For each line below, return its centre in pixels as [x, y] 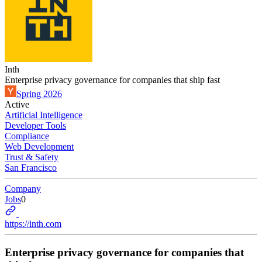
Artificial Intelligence [44, 115]
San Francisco [31, 168]
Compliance [27, 136]
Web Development [39, 146]
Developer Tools [35, 125]
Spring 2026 [39, 94]
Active [17, 104]
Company [23, 189]
